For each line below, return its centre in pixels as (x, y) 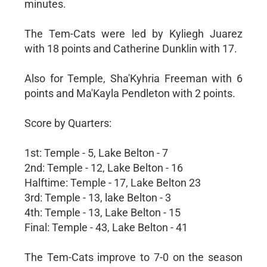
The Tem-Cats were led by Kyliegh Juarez (133, 33)
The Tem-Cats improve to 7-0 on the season (133, 257)
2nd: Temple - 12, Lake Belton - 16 (103, 167)
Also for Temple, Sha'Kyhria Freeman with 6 (133, 78)
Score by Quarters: (68, 123)
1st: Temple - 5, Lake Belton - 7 (96, 153)
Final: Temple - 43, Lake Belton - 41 (106, 227)
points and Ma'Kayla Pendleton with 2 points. (130, 93)
